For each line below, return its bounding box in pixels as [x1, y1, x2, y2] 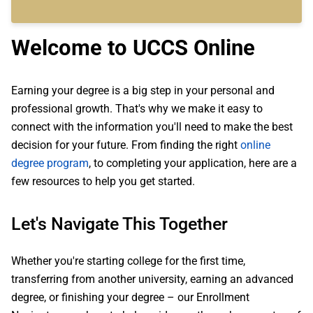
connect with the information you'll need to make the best [11, 120, 293, 133]
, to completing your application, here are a [89, 156, 297, 170]
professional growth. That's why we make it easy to [11, 102, 263, 115]
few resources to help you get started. [11, 175, 195, 188]
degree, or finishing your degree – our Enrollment [11, 291, 249, 304]
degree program [11, 156, 89, 170]
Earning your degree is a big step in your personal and [11, 84, 275, 97]
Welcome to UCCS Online [11, 35, 255, 61]
